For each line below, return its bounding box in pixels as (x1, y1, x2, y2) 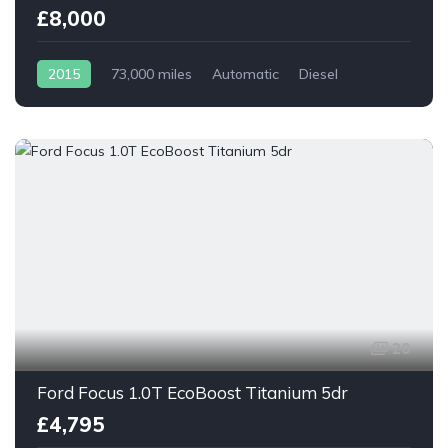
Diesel (299, 64, 338, 83)
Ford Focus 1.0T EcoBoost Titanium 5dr (37, 381, 348, 403)
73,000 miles (111, 64, 192, 83)
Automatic (212, 64, 279, 83)
